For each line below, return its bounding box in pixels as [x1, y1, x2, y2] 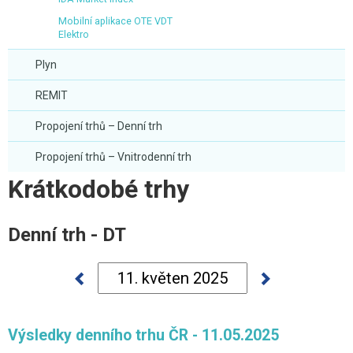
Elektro [58, 28, 89, 40]
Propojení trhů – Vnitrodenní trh [35, 150, 191, 163]
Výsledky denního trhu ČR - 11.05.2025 [8, 326, 279, 344]
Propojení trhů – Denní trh [35, 120, 162, 132]
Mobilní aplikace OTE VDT [58, 15, 173, 27]
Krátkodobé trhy [8, 174, 189, 204]
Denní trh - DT [8, 224, 126, 246]
